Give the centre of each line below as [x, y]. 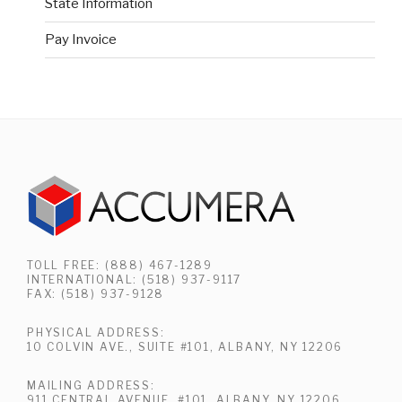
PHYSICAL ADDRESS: [96, 332]
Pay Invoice [81, 40]
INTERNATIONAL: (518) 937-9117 [135, 279]
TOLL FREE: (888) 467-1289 [120, 265]
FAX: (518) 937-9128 [96, 293]
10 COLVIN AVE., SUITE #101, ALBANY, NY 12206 [185, 346]
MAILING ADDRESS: [91, 385]
